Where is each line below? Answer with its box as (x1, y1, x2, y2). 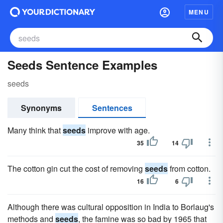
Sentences (92, 102, 132, 113)
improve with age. (86, 124, 150, 136)
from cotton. (168, 163, 211, 174)
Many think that (7, 124, 63, 136)
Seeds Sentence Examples (7, 56, 157, 73)
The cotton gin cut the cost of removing (7, 163, 145, 174)
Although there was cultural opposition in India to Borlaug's (7, 201, 214, 213)
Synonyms (21, 102, 62, 113)
